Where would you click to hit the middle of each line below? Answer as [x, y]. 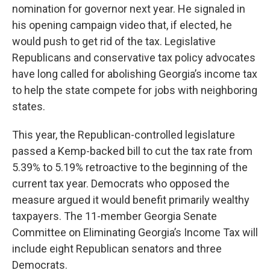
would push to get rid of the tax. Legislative [114, 41]
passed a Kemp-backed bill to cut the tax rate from [132, 151]
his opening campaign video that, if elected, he [122, 25]
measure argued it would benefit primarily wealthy [131, 199]
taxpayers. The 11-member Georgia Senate [115, 216]
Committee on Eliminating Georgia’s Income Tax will [135, 232]
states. [29, 106]
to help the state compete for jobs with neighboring [135, 90]
